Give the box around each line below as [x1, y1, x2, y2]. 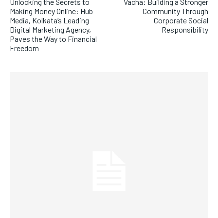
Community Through [142, 6, 208, 16]
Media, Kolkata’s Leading [10, 16, 89, 25]
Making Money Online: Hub [10, 6, 93, 16]
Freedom [10, 43, 39, 53]
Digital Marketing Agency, [10, 25, 91, 35]
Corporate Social [153, 16, 208, 25]
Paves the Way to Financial [10, 34, 97, 44]
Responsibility [161, 25, 208, 35]
